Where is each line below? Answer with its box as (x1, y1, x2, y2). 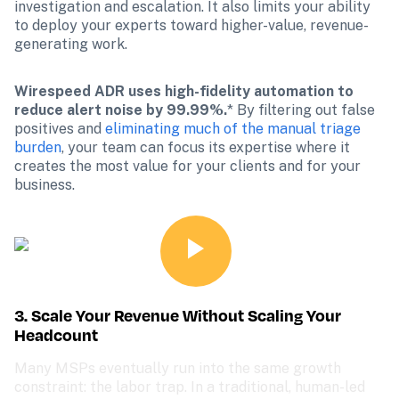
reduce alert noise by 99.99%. (14, 102, 227, 118)
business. (14, 176, 75, 193)
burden (14, 139, 61, 156)
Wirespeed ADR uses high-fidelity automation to (14, 83, 354, 100)
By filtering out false (237, 102, 375, 118)
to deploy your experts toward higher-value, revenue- (14, 17, 369, 34)
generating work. (14, 36, 127, 53)
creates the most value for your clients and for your (14, 158, 361, 175)
